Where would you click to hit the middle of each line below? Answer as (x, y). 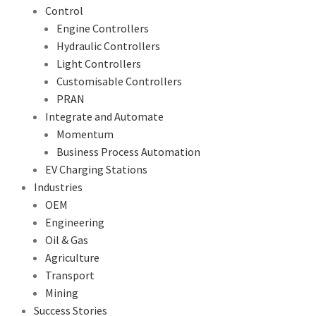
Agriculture (72, 257)
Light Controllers (99, 63)
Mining (62, 292)
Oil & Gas (67, 239)
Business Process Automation (128, 151)
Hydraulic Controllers (108, 45)
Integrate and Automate (104, 116)
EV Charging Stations (96, 169)
